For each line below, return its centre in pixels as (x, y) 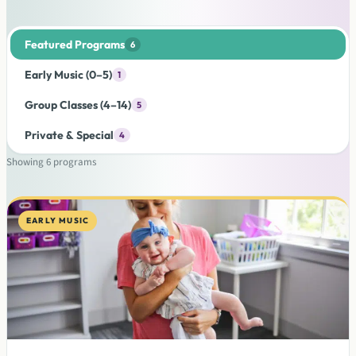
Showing (26, 162)
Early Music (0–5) (68, 75)
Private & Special (69, 135)
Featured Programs (75, 44)
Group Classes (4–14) (78, 105)
